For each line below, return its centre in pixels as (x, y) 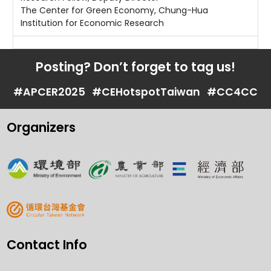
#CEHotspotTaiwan (146, 92)
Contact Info (47, 244)
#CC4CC (232, 92)
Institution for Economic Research (92, 23)
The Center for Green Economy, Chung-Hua (114, 10)
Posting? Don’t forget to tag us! (135, 67)
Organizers (41, 127)
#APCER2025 (49, 92)
